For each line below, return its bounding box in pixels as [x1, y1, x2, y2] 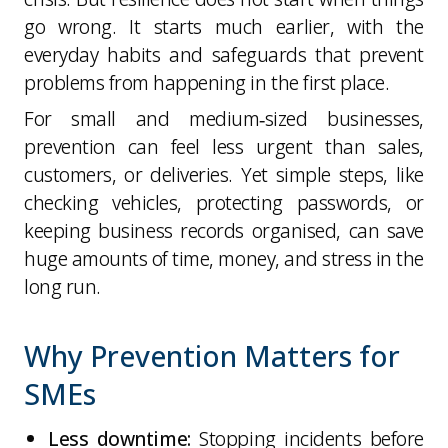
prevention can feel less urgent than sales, [24, 132, 424, 160]
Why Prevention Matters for [24, 335, 400, 375]
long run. [24, 272, 101, 300]
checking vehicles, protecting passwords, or [24, 188, 424, 216]
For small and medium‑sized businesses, [24, 104, 424, 132]
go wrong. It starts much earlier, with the [24, 12, 424, 40]
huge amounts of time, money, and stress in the [24, 244, 424, 272]
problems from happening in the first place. [24, 68, 390, 96]
